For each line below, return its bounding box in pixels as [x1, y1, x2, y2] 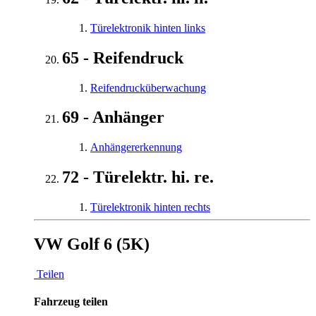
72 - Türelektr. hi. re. [62, 168, 214, 187]
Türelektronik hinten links [90, 21, 205, 34]
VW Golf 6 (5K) [34, 235, 150, 254]
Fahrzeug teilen [34, 296, 108, 308]
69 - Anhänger [62, 108, 164, 127]
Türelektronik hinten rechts [90, 201, 210, 214]
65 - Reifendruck [62, 48, 183, 67]
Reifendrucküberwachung [90, 81, 206, 94]
